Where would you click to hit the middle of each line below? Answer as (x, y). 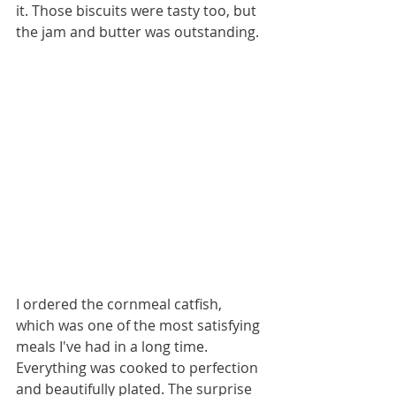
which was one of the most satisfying (140, 326)
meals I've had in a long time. (114, 347)
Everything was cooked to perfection (139, 368)
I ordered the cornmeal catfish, (121, 305)
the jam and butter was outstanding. (141, 32)
